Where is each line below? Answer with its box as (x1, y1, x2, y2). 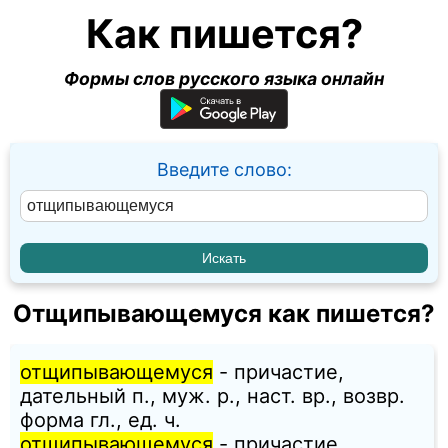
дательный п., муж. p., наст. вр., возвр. (20, 384, 405, 409)
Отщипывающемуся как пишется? (13, 299, 435, 329)
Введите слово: (156, 159, 292, 180)
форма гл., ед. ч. (20, 408, 181, 433)
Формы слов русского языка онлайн (64, 68, 384, 89)
